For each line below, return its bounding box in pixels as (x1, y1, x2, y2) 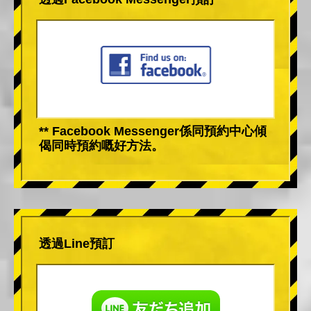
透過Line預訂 (39, 236, 115, 251)
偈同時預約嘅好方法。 (39, 138, 164, 153)
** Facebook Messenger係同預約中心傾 (39, 124, 267, 138)
